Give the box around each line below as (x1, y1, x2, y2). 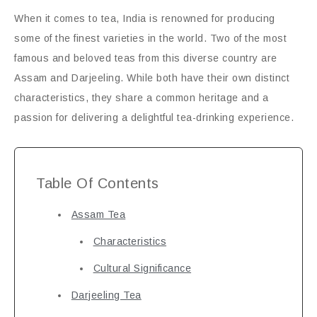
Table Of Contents (36, 175, 159, 191)
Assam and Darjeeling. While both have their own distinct (14, 72, 289, 83)
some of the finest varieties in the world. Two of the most (14, 33, 287, 44)
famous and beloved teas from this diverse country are (14, 52, 277, 64)
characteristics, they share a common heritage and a (14, 92, 269, 103)
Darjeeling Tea (71, 289, 142, 301)
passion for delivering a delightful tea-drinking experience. (14, 112, 294, 123)
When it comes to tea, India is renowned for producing (14, 13, 275, 24)
